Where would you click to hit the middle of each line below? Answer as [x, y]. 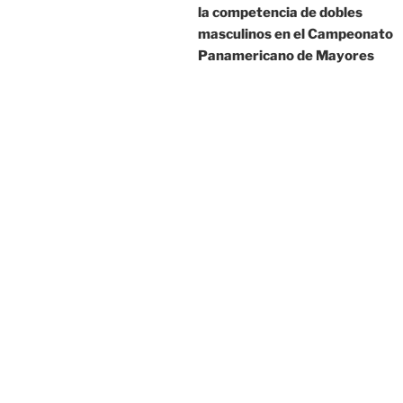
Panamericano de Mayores [286, 56]
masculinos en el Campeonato [296, 35]
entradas [245, 22]
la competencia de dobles [280, 13]
